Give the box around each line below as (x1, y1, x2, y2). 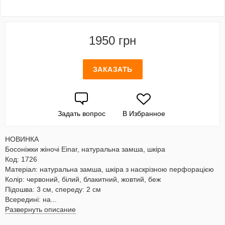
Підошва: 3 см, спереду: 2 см (5, 185, 101, 193)
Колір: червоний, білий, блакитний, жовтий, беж (5, 175, 161, 183)
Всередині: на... (5, 195, 57, 203)
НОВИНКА (5, 135, 39, 143)
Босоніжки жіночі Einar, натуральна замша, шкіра (5, 145, 165, 153)
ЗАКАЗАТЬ (92, 65, 133, 73)
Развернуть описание (5, 205, 76, 213)
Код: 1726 (5, 155, 37, 163)
